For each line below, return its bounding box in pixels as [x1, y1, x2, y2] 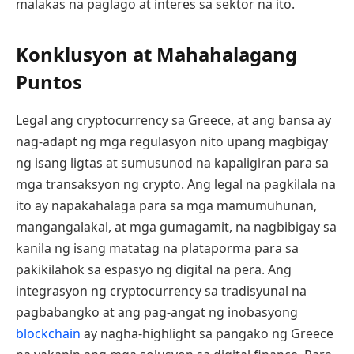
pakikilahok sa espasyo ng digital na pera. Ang [16, 260, 292, 278]
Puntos [16, 68, 82, 95]
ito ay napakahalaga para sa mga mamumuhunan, [16, 196, 317, 214]
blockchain [16, 324, 81, 342]
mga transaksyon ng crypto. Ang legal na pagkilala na [16, 175, 336, 193]
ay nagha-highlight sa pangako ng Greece [81, 324, 333, 342]
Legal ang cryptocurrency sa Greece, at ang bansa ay [16, 111, 331, 129]
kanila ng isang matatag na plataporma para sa [16, 239, 299, 257]
